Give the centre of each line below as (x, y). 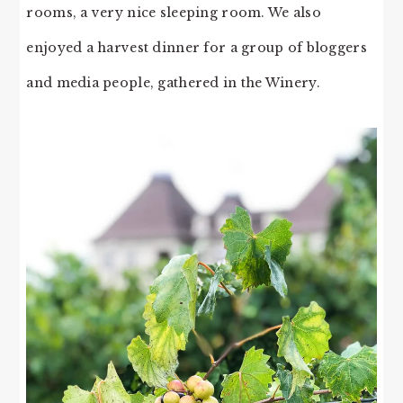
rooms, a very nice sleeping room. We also (174, 12)
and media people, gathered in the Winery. (173, 82)
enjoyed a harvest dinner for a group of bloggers (197, 47)
